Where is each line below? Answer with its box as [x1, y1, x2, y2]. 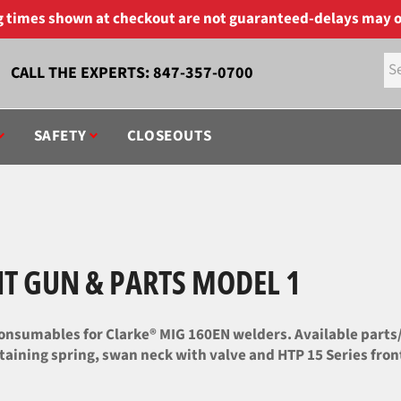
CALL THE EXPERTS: [11, 62, 153, 84]
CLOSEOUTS [126, 125, 212, 147]
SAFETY [33, 125, 90, 147]
